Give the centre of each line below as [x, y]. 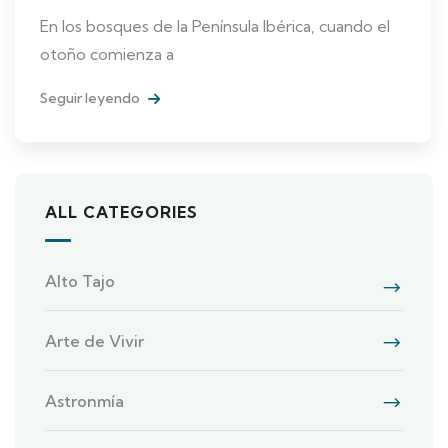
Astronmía [84, 400]
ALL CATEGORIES [121, 211]
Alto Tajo [80, 280]
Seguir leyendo [91, 97]
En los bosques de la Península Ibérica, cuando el [215, 25]
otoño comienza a [107, 53]
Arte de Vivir [94, 340]
